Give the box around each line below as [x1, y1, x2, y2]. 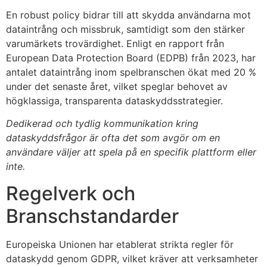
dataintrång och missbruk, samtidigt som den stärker [6, 23, 245, 35]
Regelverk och [6, 181, 135, 205]
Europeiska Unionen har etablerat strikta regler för [6, 238, 234, 250]
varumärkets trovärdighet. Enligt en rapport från [6, 37, 224, 49]
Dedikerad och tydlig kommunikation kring [6, 117, 198, 130]
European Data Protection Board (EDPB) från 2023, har [6, 51, 256, 64]
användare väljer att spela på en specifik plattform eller [6, 146, 256, 159]
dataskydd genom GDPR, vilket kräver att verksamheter [6, 252, 258, 265]
